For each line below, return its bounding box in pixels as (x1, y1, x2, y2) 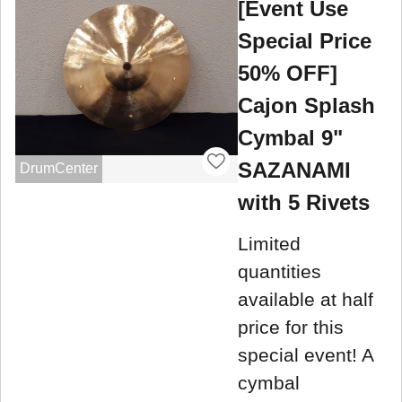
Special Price (238, 29, 371, 54)
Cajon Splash (238, 93, 375, 118)
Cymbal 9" (238, 126, 343, 151)
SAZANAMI (238, 158, 351, 183)
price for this (238, 316, 344, 337)
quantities (238, 260, 321, 282)
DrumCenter (19, 160, 98, 176)
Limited (238, 232, 301, 254)
